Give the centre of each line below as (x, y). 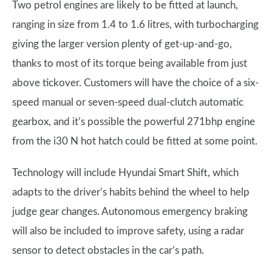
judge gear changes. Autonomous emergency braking (130, 212)
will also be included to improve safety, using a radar (128, 231)
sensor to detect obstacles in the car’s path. (108, 250)
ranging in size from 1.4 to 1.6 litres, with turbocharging (135, 25)
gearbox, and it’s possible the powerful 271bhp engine (134, 122)
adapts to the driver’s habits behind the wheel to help (131, 192)
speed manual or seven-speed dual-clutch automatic (128, 102)
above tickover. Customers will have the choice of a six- (135, 83)
